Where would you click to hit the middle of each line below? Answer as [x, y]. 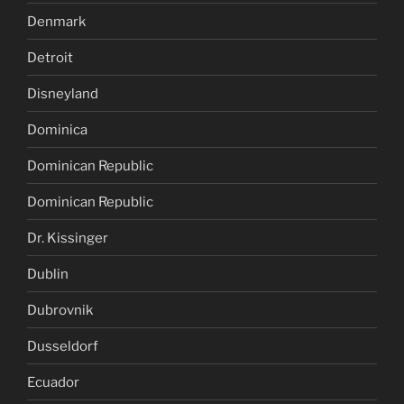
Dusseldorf [63, 346]
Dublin [48, 274]
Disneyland [63, 93]
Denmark [56, 21]
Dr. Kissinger [68, 238]
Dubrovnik [60, 310]
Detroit [50, 57]
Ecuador [53, 382]
